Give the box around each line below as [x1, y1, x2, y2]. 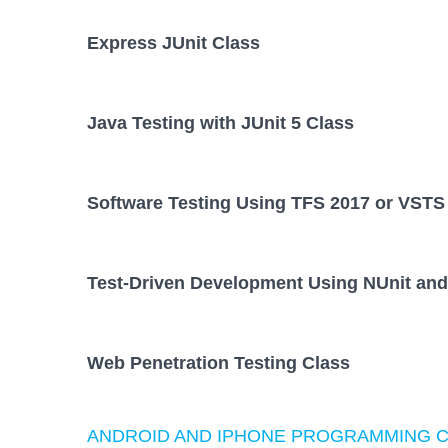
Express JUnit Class [87, 32, 260, 53]
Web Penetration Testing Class [87, 353, 350, 374]
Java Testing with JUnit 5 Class [87, 113, 354, 134]
